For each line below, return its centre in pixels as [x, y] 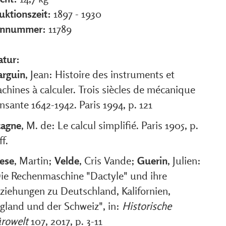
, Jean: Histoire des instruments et [100, 74]
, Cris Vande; [108, 160]
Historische [147, 206]
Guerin [152, 160]
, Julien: [184, 160]
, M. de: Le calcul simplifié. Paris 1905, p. [110, 125]
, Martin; [34, 160]
